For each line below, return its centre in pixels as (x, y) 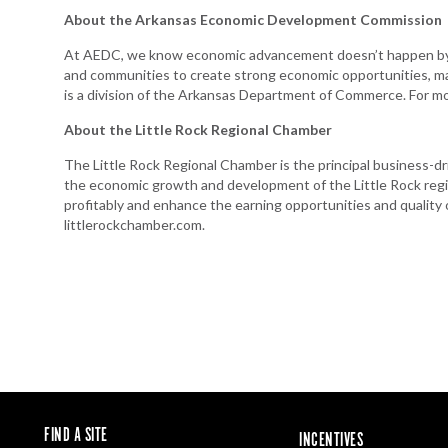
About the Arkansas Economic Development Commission (253, 19)
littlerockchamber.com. (134, 224)
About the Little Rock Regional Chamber (198, 129)
